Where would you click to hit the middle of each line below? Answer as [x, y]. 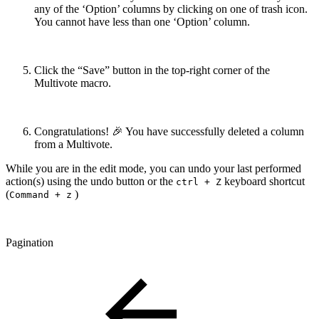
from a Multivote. [73, 144]
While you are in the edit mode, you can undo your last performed [153, 168]
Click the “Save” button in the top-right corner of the [152, 70]
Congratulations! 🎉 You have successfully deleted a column [169, 131]
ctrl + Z [199, 182]
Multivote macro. [73, 83]
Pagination [30, 242]
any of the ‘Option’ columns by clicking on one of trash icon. [171, 9]
